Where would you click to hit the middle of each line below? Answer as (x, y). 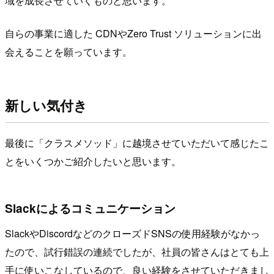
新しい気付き (46, 106)
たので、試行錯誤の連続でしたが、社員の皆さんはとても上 (137, 252)
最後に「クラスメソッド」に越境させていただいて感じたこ (137, 143)
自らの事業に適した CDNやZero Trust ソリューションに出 (133, 33)
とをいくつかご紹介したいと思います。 (93, 161)
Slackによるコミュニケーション (90, 208)
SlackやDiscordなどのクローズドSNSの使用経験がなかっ (132, 234)
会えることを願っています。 (68, 51)
